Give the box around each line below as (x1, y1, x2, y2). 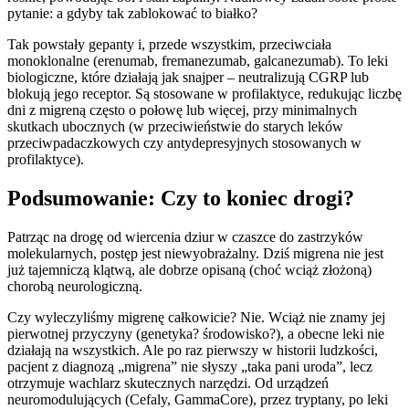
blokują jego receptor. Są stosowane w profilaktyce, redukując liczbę (7, 86, 402, 102)
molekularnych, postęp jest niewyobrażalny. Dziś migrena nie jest (7, 245, 383, 261)
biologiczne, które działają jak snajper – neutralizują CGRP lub (7, 69, 369, 86)
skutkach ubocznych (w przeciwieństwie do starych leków (7, 119, 343, 135)
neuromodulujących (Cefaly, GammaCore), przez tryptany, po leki (7, 391, 388, 407)
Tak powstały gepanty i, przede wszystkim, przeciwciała (7, 37, 331, 53)
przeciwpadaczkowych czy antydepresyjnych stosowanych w (7, 135, 362, 152)
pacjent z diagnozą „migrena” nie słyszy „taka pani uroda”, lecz (7, 358, 372, 374)
